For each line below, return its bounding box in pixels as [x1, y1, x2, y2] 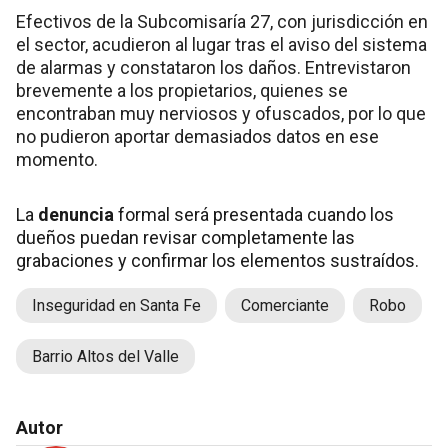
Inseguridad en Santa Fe [32, 296, 201, 316]
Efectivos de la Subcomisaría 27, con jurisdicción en [16, 11, 428, 33]
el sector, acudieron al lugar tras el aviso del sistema [16, 34, 427, 56]
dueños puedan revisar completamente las [16, 227, 355, 249]
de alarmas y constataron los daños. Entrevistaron [16, 57, 411, 79]
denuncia [38, 204, 114, 226]
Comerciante [241, 296, 329, 316]
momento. [16, 149, 98, 171]
